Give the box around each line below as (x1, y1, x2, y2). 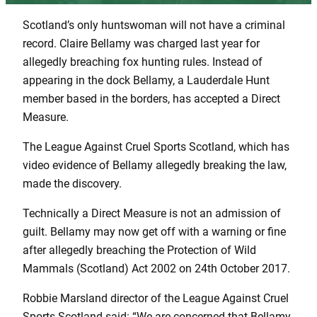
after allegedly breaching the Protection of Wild (23, 243, 256, 258)
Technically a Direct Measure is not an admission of (23, 207, 281, 221)
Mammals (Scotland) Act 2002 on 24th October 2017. (23, 262, 290, 276)
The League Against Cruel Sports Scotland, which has (23, 139, 289, 154)
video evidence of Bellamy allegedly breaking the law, (23, 158, 287, 172)
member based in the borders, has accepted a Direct (23, 91, 280, 105)
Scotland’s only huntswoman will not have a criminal (23, 18, 285, 32)
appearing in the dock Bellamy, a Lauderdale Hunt (23, 73, 270, 87)
